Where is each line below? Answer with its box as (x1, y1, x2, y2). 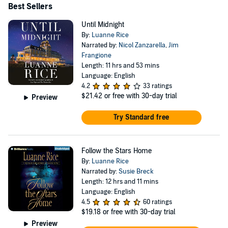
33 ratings (142, 82, 172, 90)
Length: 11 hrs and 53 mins (81, 62, 159, 70)
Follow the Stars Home (81, 147, 152, 155)
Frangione (81, 51, 111, 60)
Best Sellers (8, 2, 52, 12)
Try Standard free (113, 113, 169, 122)
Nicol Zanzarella (118, 41, 165, 49)
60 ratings (142, 198, 172, 206)
